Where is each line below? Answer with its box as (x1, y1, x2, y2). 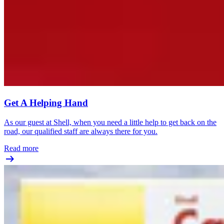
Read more (4, 143, 38, 152)
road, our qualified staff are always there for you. (4, 126, 157, 135)
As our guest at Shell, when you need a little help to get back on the (4, 117, 216, 126)
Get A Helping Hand (4, 97, 88, 108)
